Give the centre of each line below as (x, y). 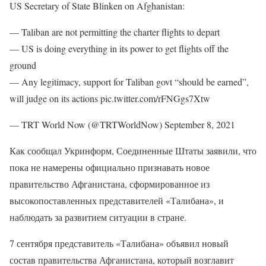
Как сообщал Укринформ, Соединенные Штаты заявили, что (133, 151)
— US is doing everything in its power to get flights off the (119, 48)
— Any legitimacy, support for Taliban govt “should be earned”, (129, 82)
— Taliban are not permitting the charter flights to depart (115, 32)
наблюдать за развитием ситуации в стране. (98, 217)
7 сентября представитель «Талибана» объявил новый (119, 243)
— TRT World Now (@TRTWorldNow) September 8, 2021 (122, 124)
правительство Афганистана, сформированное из (110, 184)
